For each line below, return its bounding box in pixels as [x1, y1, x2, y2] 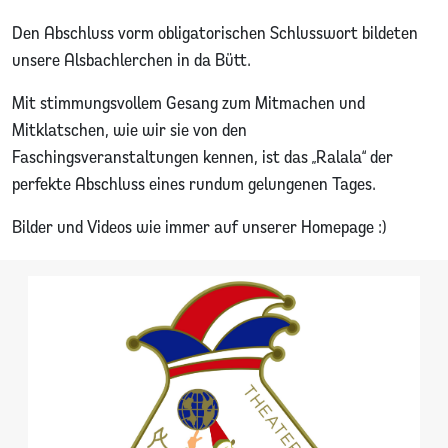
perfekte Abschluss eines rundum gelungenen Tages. [12, 171, 376, 195]
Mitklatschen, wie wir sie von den [12, 117, 247, 141]
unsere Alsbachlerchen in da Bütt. [12, 47, 251, 71]
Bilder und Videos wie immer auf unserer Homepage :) [12, 214, 386, 238]
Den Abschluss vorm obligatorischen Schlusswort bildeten [12, 20, 418, 44]
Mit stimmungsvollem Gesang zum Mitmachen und [12, 90, 365, 114]
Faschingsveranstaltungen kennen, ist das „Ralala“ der [12, 144, 393, 168]
